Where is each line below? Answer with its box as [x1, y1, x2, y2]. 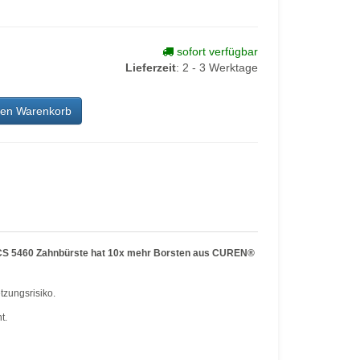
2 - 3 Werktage [182, 61, 258, 74]
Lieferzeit [125, 61, 176, 74]
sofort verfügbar [173, 45, 258, 58]
